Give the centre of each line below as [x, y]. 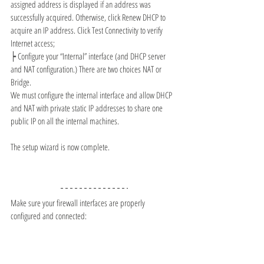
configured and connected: [49, 216]
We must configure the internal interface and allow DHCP [92, 95]
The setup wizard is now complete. [60, 147]
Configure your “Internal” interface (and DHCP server [93, 56]
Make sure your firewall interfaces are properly [79, 203]
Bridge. [21, 82]
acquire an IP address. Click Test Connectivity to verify [88, 30]
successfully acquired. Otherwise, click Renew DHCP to [89, 17]
